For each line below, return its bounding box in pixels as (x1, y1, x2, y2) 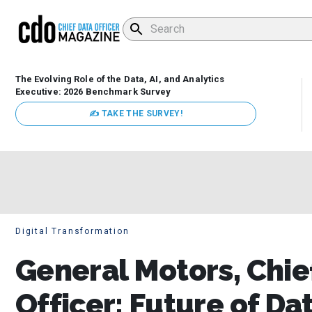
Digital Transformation (15, 226, 130, 237)
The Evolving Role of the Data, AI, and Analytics (15, 74, 225, 85)
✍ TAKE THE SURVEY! (88, 109, 183, 119)
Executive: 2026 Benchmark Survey (15, 86, 171, 97)
